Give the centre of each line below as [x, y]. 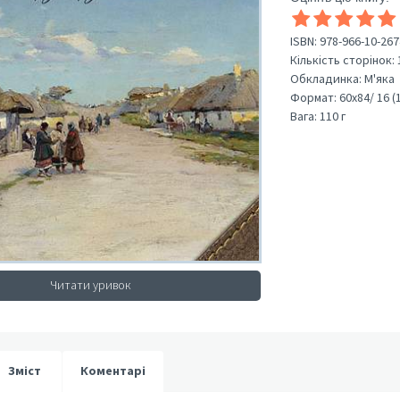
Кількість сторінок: [342, 60]
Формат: [313, 97]
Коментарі [113, 371]
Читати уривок [91, 284]
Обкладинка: [326, 79]
